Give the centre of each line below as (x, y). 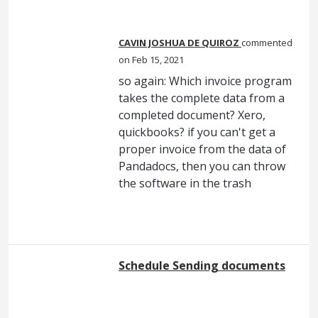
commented (267, 42)
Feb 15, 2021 (158, 59)
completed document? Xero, (192, 115)
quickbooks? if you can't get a (197, 132)
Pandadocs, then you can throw (202, 166)
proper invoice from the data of (202, 149)
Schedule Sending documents (202, 265)
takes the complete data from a (202, 98)
